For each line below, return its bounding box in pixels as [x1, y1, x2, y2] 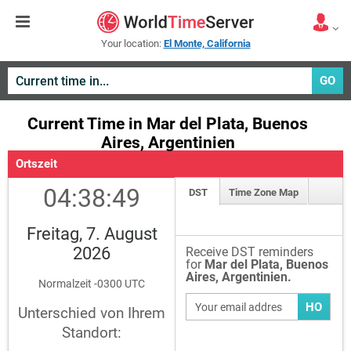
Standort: [62, 324, 122, 342]
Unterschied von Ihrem [18, 304, 166, 322]
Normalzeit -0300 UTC [38, 277, 146, 290]
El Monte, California [163, 38, 251, 49]
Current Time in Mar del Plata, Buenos [27, 114, 308, 133]
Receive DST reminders [186, 244, 314, 259]
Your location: [100, 38, 164, 49]
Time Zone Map [229, 186, 299, 198]
